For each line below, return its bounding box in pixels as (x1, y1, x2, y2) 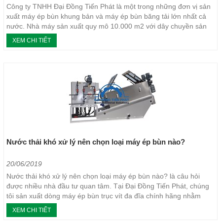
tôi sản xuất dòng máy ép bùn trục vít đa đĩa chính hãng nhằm (6, 192, 201, 200)
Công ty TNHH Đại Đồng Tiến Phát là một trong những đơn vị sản (6, 2, 211, 11)
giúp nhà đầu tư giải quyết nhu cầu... (6, 202, 121, 210)
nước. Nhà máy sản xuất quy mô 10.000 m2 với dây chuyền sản (6, 22, 207, 31)
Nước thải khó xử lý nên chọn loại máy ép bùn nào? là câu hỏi (6, 172, 200, 181)
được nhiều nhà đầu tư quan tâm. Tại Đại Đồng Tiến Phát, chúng (6, 182, 209, 190)
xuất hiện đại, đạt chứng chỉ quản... (6, 32, 116, 40)
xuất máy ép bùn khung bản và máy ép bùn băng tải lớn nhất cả (6, 12, 206, 21)
